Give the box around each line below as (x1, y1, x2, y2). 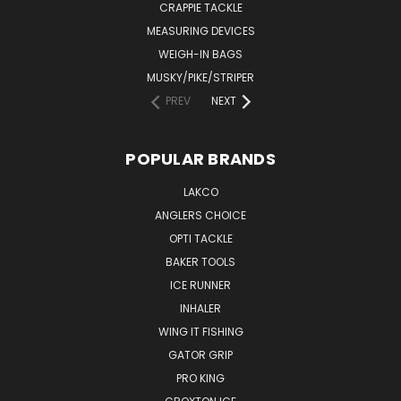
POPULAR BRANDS (125, 148, 276, 171)
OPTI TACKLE (168, 231, 233, 247)
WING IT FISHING (158, 324, 243, 340)
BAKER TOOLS (166, 254, 235, 270)
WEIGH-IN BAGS (158, 47, 243, 63)
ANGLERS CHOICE (155, 208, 246, 224)
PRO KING (176, 371, 225, 387)
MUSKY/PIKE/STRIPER (147, 70, 254, 86)
